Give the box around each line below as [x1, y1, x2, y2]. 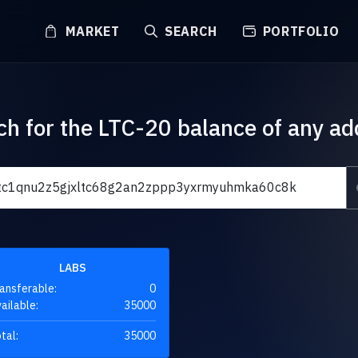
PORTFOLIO [258, 23, 340, 39]
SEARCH [161, 23, 217, 39]
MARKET [61, 23, 120, 39]
